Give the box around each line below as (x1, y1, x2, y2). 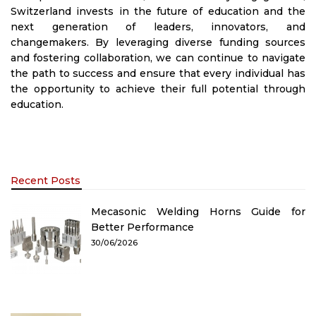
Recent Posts (11, 174, 80, 187)
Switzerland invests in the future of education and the (11, 4, 305, 18)
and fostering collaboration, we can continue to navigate (11, 51, 305, 64)
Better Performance (91, 220, 194, 233)
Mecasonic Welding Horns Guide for (91, 205, 305, 218)
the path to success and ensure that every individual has (11, 66, 305, 80)
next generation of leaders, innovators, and (11, 20, 305, 33)
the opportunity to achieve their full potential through (11, 82, 305, 95)
